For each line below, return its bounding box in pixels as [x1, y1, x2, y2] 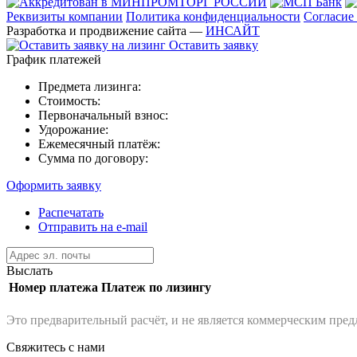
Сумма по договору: [38, 151, 148, 165]
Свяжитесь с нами [6, 339, 105, 354]
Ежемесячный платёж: [38, 136, 160, 151]
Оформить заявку [6, 178, 101, 192]
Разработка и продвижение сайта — [6, 23, 206, 37]
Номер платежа [9, 280, 98, 294]
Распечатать [38, 205, 104, 219]
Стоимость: [38, 93, 100, 108]
